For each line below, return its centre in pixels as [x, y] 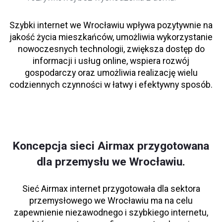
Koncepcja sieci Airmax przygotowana [111, 146]
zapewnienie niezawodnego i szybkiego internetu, [111, 213]
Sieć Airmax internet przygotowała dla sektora [111, 189]
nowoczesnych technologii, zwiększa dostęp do [111, 49]
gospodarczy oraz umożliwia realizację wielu [111, 73]
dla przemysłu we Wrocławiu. [111, 162]
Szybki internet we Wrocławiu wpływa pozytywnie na [111, 26]
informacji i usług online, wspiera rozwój [111, 61]
